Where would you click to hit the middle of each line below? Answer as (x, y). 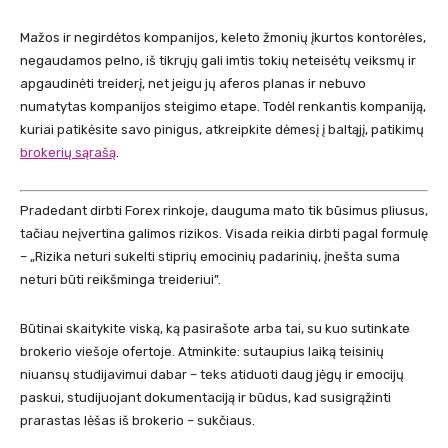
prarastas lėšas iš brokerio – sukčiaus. (137, 420)
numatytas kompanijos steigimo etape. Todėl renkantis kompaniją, (223, 107)
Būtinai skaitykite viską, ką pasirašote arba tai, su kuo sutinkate (215, 328)
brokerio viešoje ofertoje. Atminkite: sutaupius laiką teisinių (202, 351)
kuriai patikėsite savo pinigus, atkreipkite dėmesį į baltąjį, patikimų (222, 130)
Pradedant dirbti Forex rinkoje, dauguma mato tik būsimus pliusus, (224, 210)
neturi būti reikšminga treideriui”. (120, 279)
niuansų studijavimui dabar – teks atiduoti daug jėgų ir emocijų (212, 374)
